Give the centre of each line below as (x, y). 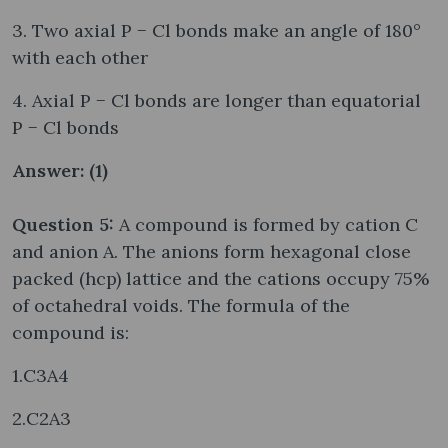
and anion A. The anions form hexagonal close (211, 251)
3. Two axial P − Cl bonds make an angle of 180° (216, 30)
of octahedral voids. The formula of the (181, 305)
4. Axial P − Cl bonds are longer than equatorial (216, 100)
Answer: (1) (60, 170)
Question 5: (65, 224)
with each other (80, 57)
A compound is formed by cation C (268, 224)
